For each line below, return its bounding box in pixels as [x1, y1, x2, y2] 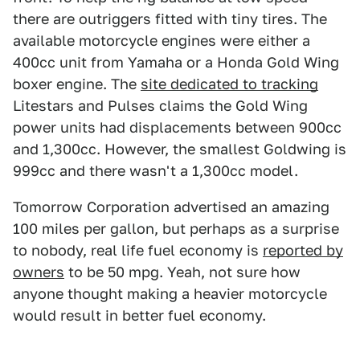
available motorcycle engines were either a [13, 32, 310, 50]
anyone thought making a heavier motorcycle [13, 285, 327, 303]
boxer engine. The [13, 76, 141, 93]
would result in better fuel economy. [13, 307, 266, 325]
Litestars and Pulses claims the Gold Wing [13, 97, 308, 115]
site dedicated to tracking [141, 76, 318, 93]
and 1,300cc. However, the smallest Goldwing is [13, 141, 346, 158]
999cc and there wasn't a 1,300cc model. [13, 162, 298, 180]
